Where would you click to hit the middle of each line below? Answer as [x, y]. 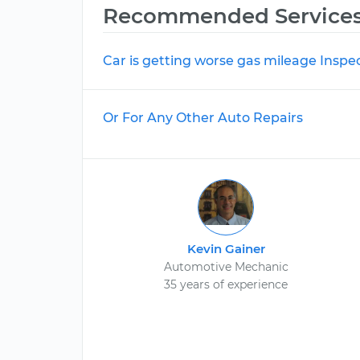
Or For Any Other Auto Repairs [203, 118]
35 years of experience [226, 284]
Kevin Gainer [226, 249]
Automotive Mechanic [226, 267]
